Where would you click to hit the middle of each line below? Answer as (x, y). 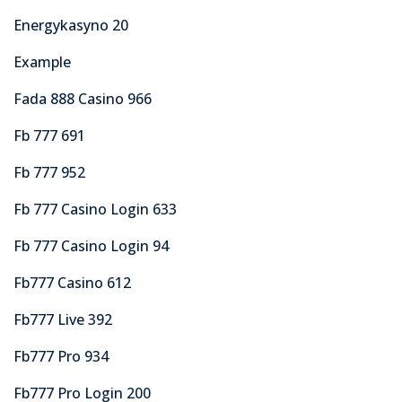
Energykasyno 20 (71, 25)
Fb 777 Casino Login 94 (91, 245)
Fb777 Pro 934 (61, 356)
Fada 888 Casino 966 (83, 98)
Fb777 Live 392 (63, 319)
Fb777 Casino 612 (72, 282)
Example (42, 61)
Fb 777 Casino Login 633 (95, 209)
